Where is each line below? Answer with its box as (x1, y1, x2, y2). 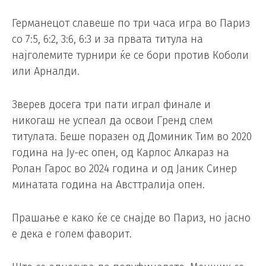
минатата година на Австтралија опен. (12, 178, 205, 192)
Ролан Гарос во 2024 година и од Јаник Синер (12, 162, 237, 176)
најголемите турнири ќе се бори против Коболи (12, 49, 249, 62)
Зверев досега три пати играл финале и (12, 98, 211, 112)
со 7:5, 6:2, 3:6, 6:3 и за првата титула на (12, 33, 203, 46)
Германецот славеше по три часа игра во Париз (12, 17, 250, 30)
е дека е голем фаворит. (12, 227, 132, 240)
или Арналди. (12, 65, 80, 78)
